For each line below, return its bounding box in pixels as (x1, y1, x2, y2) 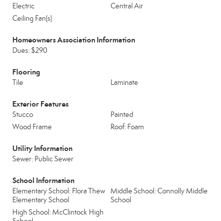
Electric (12, 1, 35, 10)
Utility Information (12, 144, 73, 153)
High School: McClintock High (12, 208, 104, 217)
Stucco (12, 110, 33, 119)
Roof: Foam (110, 122, 144, 131)
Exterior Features (12, 99, 69, 109)
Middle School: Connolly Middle (110, 186, 208, 195)
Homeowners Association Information (12, 35, 135, 44)
